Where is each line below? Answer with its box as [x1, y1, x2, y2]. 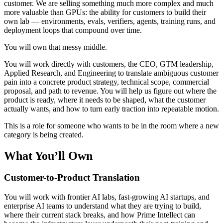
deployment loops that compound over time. [4, 25, 142, 34]
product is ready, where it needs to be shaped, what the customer [4, 95, 206, 104]
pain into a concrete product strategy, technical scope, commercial [4, 77, 209, 86]
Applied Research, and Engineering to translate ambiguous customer [4, 68, 219, 77]
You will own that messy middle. [4, 42, 107, 51]
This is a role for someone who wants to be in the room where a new [4, 121, 219, 130]
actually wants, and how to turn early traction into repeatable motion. [4, 104, 219, 113]
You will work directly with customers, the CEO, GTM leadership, [4, 59, 214, 68]
